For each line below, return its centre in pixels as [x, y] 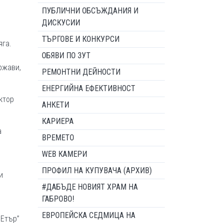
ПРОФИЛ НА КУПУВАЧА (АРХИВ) [97, 170]
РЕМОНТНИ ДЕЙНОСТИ [81, 72]
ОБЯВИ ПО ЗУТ [66, 56]
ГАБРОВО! [58, 199]
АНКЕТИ [56, 105]
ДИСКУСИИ [61, 23]
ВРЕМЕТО [58, 138]
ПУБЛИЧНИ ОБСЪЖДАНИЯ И [90, 11]
